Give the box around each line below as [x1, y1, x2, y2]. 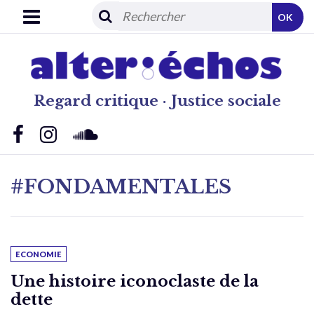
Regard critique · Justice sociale [33, 91, 281, 110]
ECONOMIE [15, 249, 62, 259]
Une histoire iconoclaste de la [11, 271, 259, 291]
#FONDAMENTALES [11, 175, 231, 198]
